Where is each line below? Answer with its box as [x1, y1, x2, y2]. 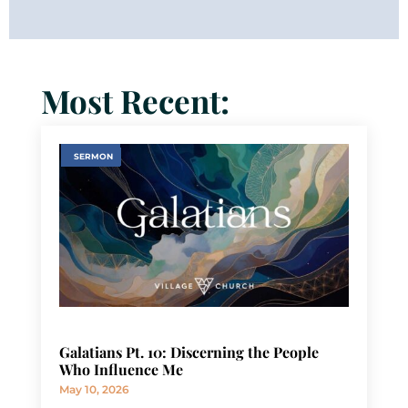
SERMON [73, 151, 113, 162]
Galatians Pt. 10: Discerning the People [58, 342, 319, 362]
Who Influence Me [58, 360, 183, 380]
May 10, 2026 [58, 382, 129, 397]
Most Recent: [40, 79, 229, 123]
